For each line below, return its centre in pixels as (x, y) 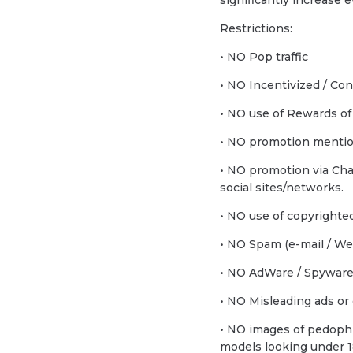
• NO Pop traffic (264, 57)
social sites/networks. (282, 188)
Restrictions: (258, 29)
